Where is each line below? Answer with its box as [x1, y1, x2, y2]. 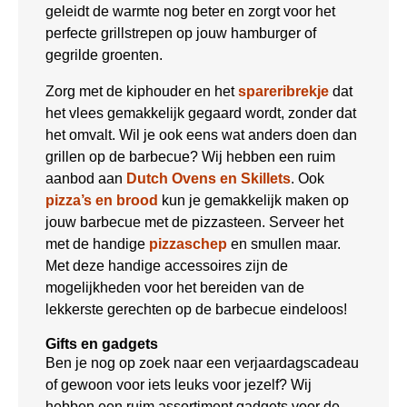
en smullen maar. [227, 236, 341, 253]
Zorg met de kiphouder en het [45, 84, 238, 100]
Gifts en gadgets [45, 336, 158, 352]
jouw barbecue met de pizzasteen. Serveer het [45, 214, 343, 231]
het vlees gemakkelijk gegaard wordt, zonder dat [45, 105, 356, 122]
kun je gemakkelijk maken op [158, 193, 349, 209]
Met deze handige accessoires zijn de [45, 258, 288, 274]
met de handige [45, 236, 149, 253]
